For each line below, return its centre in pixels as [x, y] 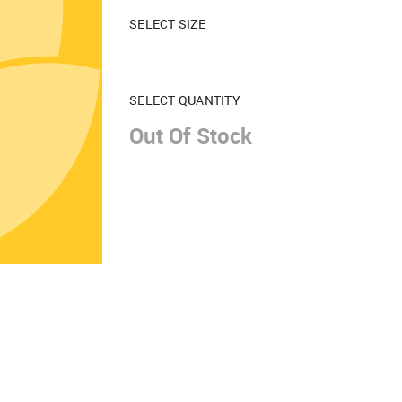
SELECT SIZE [167, 24]
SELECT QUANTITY [185, 100]
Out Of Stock [191, 135]
